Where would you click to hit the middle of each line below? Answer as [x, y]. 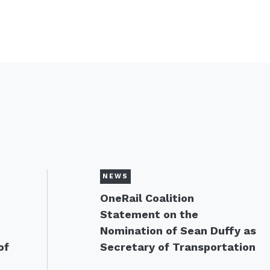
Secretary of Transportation [177, 247]
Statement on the [149, 214]
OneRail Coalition [147, 198]
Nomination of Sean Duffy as [178, 231]
